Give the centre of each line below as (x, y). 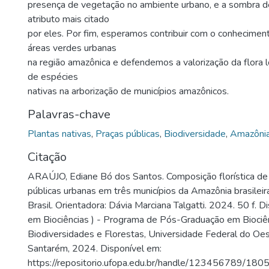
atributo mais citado (68, 19)
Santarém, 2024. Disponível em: (95, 249)
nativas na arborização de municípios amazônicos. (128, 91)
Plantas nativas (59, 134)
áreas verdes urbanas (72, 48)
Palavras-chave (69, 114)
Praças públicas (128, 134)
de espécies (53, 77)
